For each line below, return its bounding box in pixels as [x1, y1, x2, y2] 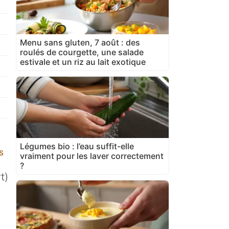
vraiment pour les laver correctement [20, 150, 164, 161]
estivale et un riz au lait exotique [20, 56, 146, 67]
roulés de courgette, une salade [20, 47, 144, 57]
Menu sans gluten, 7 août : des [20, 37, 140, 48]
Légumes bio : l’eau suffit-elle [20, 141, 134, 151]
